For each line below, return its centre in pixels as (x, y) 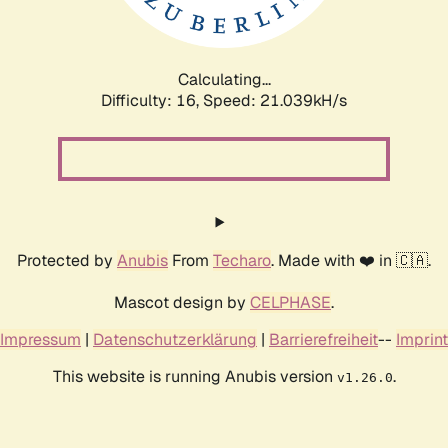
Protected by (67, 260)
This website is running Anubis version (194, 376)
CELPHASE (290, 302)
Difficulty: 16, (152, 100)
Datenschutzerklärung (175, 339)
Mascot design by (182, 302)
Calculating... (224, 79)
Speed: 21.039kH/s (275, 100)
